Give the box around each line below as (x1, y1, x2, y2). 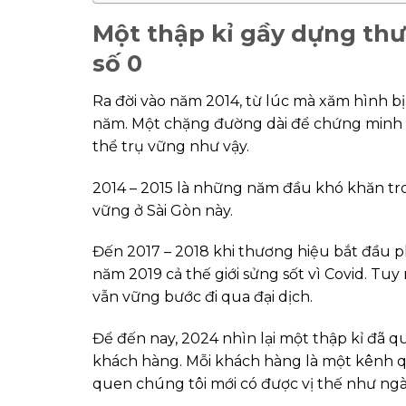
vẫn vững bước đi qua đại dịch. (92, 288, 313, 306)
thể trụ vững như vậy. (92, 137, 249, 155)
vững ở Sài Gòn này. (92, 201, 233, 219)
